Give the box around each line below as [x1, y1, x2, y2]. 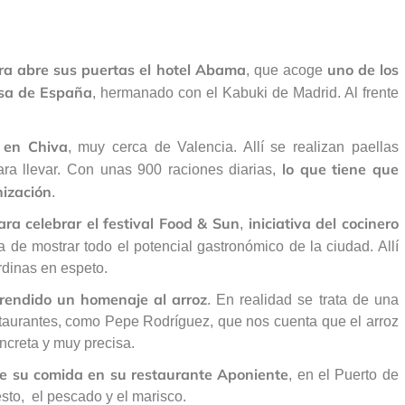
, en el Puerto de [288, 367, 399, 383]
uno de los [326, 61, 399, 80]
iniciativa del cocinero [248, 214, 399, 233]
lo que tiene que [281, 160, 399, 179]
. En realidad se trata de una [207, 292, 399, 308]
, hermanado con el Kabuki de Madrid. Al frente [91, 85, 399, 101]
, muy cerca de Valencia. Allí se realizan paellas [67, 139, 399, 155]
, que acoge [245, 62, 327, 79]
